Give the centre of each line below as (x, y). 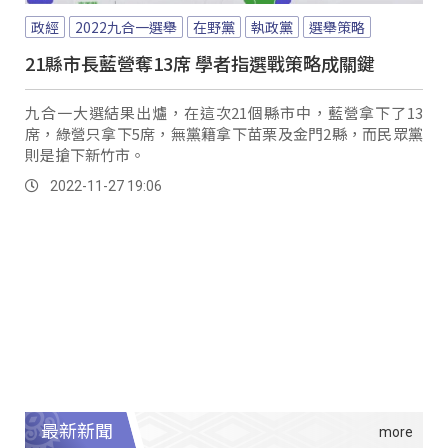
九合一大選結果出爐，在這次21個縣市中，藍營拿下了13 (224, 112)
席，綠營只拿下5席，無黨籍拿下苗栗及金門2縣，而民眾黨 (224, 133)
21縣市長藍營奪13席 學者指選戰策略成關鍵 (200, 62)
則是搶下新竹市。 (85, 154)
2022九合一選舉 (126, 26)
